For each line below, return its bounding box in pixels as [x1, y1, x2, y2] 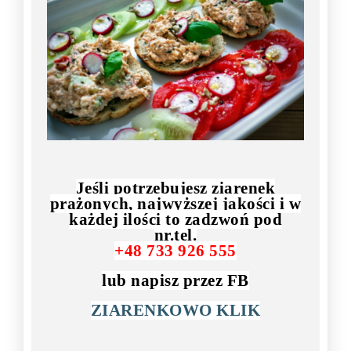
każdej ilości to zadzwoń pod [69, 210, 282, 230]
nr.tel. [154, 226, 197, 245]
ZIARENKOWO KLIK [90, 301, 261, 320]
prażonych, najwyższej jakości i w [49, 194, 302, 214]
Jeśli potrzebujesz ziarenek [75, 179, 276, 198]
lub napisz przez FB [102, 271, 249, 291]
